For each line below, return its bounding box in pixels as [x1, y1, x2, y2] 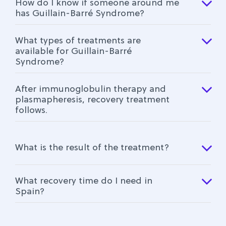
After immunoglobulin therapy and [15, 84, 166, 95]
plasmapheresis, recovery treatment [15, 94, 169, 105]
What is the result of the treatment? [15, 142, 169, 153]
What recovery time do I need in [15, 176, 152, 187]
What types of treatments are [15, 35, 141, 46]
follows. [15, 105, 47, 116]
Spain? [15, 186, 44, 197]
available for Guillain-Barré [15, 46, 132, 57]
